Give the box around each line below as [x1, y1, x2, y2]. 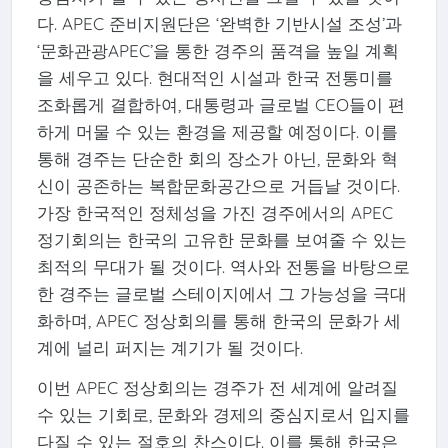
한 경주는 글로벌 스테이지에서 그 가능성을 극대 [36, 283, 407, 305]
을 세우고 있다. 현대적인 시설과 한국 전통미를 [36, 67, 393, 89]
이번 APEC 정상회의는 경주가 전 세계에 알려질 [36, 376, 398, 398]
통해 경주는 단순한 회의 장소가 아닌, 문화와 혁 [36, 148, 398, 170]
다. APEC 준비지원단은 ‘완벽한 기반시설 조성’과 [36, 13, 402, 35]
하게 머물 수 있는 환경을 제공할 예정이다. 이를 [36, 121, 398, 143]
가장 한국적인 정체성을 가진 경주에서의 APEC [36, 202, 393, 224]
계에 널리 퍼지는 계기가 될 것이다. [36, 337, 303, 359]
